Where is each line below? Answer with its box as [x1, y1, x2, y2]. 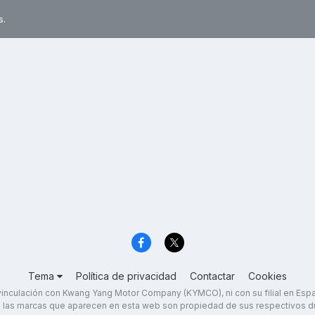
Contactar [190, 270, 235, 283]
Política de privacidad [76, 270, 176, 283]
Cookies [248, 270, 287, 283]
